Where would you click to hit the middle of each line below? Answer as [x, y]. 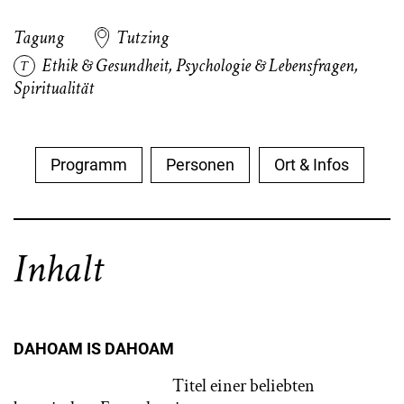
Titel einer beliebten [164, 386]
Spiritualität [54, 88]
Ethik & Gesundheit [106, 66]
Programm [89, 165]
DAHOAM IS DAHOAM [94, 349]
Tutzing [143, 38]
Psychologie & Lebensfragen [266, 66]
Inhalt [58, 269]
